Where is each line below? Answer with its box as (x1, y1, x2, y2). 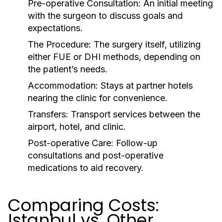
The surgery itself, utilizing (91, 39, 201, 50)
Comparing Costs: (8, 193, 159, 217)
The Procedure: (28, 39, 91, 50)
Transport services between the (68, 109, 200, 119)
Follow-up (113, 138, 158, 148)
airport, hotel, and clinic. (28, 121, 126, 132)
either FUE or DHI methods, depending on (28, 52, 200, 62)
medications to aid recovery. (28, 163, 144, 173)
